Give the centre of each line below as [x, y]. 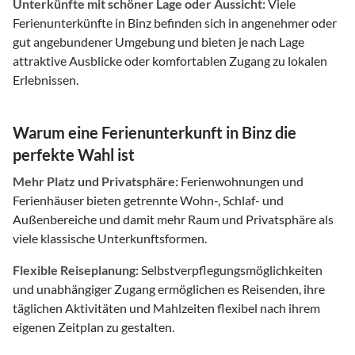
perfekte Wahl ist [74, 154]
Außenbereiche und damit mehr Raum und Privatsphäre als [173, 219]
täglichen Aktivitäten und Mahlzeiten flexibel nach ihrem [166, 307]
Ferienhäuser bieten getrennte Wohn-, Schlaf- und [148, 200]
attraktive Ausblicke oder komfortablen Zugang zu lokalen [170, 60]
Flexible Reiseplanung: [76, 269]
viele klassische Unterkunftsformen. [110, 238]
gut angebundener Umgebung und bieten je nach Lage [158, 41]
